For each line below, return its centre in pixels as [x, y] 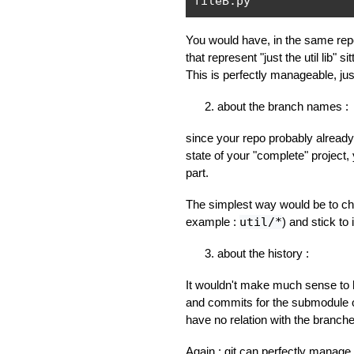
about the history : [263, 253]
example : [212, 222]
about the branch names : [282, 106]
